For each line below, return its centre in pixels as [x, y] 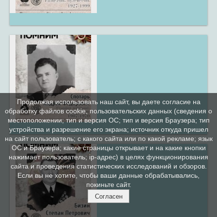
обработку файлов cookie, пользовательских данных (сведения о [108, 111]
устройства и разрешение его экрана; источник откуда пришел [108, 130]
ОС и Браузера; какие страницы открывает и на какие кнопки [108, 148]
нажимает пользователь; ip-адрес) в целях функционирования [108, 157]
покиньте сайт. [108, 185]
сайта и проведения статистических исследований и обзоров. [108, 166]
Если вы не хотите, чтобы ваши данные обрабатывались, [108, 176]
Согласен [108, 196]
